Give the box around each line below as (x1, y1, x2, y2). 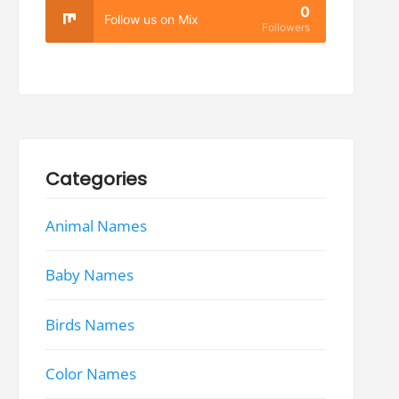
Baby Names (45, 265, 134, 286)
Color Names (45, 363, 137, 385)
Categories (45, 167, 148, 192)
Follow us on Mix (104, 11, 199, 27)
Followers (262, 20, 311, 35)
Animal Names (45, 215, 148, 236)
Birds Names (45, 314, 135, 336)
